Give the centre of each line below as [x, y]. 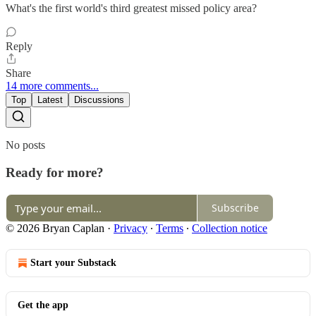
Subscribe [235, 208]
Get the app [43, 305]
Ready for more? [55, 172]
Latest [50, 100]
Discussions [99, 100]
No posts [25, 145]
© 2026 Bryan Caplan [55, 228]
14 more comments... [52, 86]
